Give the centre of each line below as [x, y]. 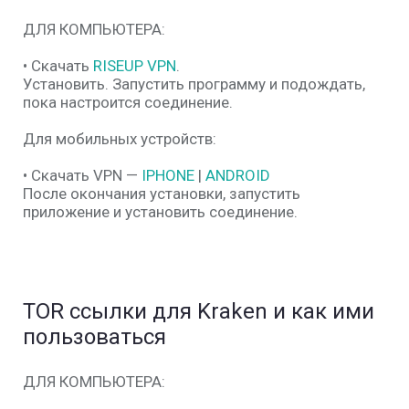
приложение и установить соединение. [160, 212]
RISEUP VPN [135, 66]
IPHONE [168, 175]
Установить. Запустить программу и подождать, [194, 84]
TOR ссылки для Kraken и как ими [199, 311]
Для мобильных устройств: [120, 139]
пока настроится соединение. [128, 102]
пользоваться [94, 337]
